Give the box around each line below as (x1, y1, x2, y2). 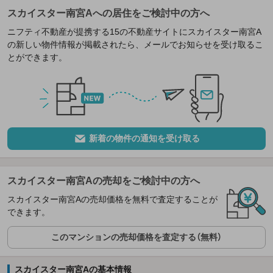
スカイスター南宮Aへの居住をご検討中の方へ (7, 7, 210, 18)
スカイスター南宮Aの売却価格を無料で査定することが (7, 194, 218, 205)
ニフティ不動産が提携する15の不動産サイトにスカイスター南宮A (7, 26, 261, 37)
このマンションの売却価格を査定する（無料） (51, 232, 222, 243)
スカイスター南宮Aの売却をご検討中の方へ (7, 175, 200, 186)
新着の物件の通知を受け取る (88, 133, 200, 144)
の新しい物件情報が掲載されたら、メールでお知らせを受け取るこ (7, 39, 263, 49)
